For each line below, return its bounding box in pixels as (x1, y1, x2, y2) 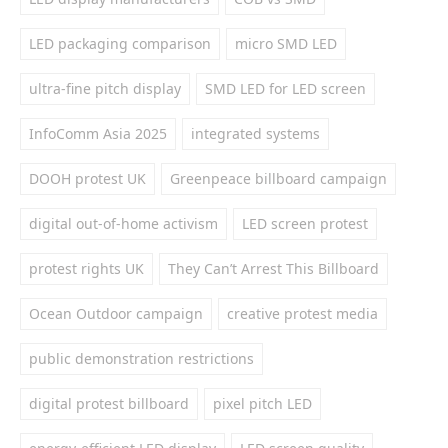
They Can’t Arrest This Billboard (168, 259, 379, 278)
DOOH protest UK (29, 169, 146, 188)
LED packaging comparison (29, 34, 211, 53)
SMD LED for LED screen (205, 79, 366, 98)
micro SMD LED (235, 34, 337, 53)
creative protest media (227, 304, 378, 323)
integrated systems (191, 124, 320, 143)
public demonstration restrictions (29, 349, 254, 368)
